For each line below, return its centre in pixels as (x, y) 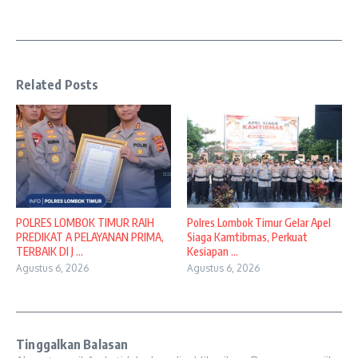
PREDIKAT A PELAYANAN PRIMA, (90, 237)
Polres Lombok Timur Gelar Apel (259, 223)
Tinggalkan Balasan (72, 345)
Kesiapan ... (213, 252)
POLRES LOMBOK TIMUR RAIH (85, 223)
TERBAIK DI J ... (50, 252)
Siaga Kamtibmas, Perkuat (247, 237)
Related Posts (58, 85)
